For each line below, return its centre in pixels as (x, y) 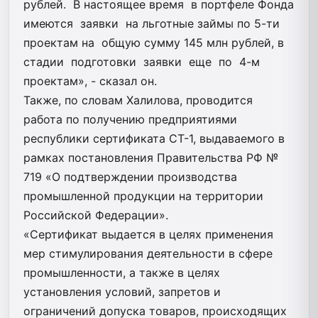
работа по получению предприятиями (130, 119)
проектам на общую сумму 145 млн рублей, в (154, 42)
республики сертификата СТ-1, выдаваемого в (154, 138)
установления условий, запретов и (122, 291)
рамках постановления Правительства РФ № (151, 157)
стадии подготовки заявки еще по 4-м (143, 61)
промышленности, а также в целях (122, 272)
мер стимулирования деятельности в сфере (148, 253)
